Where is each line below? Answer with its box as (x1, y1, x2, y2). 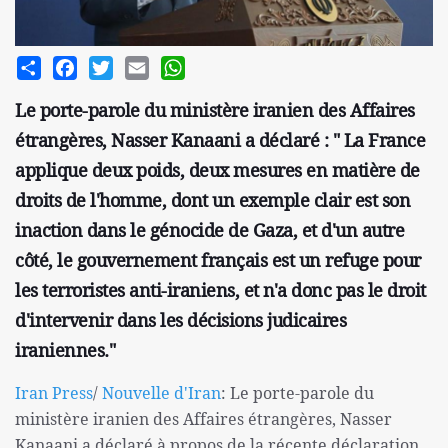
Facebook (77, 54, 144, 75)
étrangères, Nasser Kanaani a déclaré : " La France (15, 128, 425, 153)
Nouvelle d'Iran (102, 382, 221, 405)
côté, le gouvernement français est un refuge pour (15, 248, 421, 273)
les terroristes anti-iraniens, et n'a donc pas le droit (15, 278, 426, 303)
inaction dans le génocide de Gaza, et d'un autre (15, 218, 404, 243)
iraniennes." (15, 338, 115, 363)
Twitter (113, 54, 165, 75)
